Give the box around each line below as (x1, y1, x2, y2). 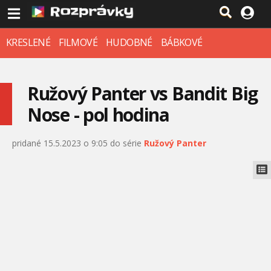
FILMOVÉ (59, 36, 98, 49)
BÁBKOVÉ (160, 36, 203, 49)
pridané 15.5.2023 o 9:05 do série (12, 137, 144, 149)
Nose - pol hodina (27, 102, 169, 127)
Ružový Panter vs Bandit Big (27, 81, 258, 106)
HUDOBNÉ (106, 36, 152, 49)
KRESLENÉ (6, 36, 51, 49)
